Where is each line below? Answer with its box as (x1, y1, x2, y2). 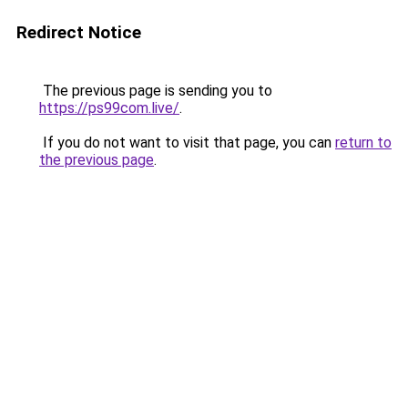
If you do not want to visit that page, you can (39, 134, 335, 151)
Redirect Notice (16, 22, 141, 43)
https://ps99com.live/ (39, 99, 179, 117)
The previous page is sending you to (39, 82, 272, 99)
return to (335, 134, 392, 151)
